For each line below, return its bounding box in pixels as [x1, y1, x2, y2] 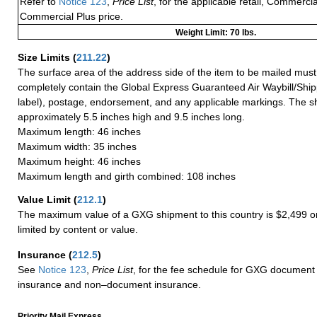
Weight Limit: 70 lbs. [175, 27, 256, 38]
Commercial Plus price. [20, 10, 123, 22]
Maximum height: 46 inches [18, 155, 141, 167]
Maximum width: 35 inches [18, 140, 137, 152]
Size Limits [18, 51, 73, 63]
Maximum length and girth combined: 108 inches [18, 170, 236, 182]
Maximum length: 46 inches [18, 125, 141, 137]
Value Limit [18, 193, 74, 205]
